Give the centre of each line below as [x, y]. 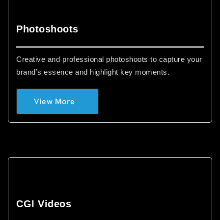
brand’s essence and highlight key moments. [93, 72]
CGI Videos [44, 204]
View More [55, 101]
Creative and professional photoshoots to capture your [109, 59]
